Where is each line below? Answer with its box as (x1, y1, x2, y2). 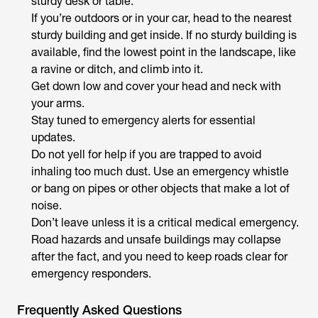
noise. (31, 199, 65, 212)
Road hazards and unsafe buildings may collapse (31, 233, 281, 246)
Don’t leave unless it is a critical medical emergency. (31, 216, 299, 229)
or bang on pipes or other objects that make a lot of (31, 182, 290, 195)
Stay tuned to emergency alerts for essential (31, 114, 256, 127)
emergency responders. (31, 267, 154, 280)
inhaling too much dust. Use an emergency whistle (31, 165, 289, 178)
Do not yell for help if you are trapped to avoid (31, 148, 261, 161)
